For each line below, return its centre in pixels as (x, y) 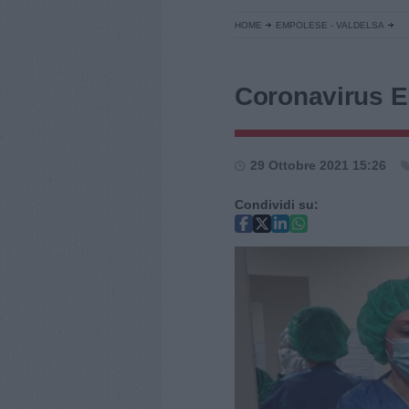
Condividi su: (277, 204)
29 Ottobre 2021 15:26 (318, 165)
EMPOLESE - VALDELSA (330, 25)
